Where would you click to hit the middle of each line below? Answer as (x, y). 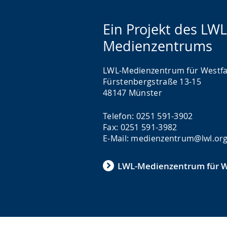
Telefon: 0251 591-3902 (148, 116)
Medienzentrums (158, 46)
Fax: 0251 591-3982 (140, 127)
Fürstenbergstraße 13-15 (152, 82)
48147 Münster (133, 93)
